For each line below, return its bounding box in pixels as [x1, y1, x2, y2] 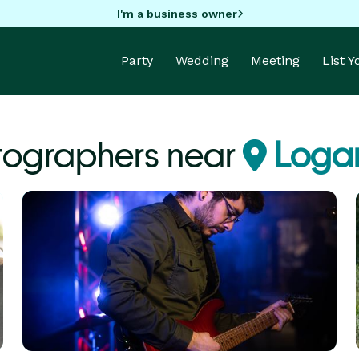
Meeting [251, 53, 300, 68]
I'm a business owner [116, 6, 237, 20]
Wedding [175, 53, 228, 68]
